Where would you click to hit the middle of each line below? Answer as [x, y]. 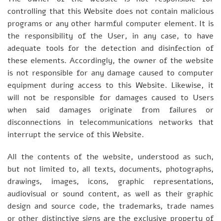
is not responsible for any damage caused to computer [110, 73]
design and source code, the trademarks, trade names [110, 206]
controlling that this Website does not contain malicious [110, 11]
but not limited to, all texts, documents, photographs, [110, 169]
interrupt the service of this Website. [76, 134]
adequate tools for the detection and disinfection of [110, 48]
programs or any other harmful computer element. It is [110, 23]
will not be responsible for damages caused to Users [110, 97]
